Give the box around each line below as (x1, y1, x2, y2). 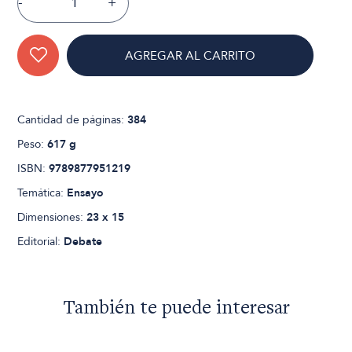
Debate (64, 233, 103, 249)
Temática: (17, 185, 68, 200)
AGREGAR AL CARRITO (125, 47, 256, 64)
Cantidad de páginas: (17, 112, 128, 127)
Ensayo (67, 185, 104, 200)
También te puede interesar (62, 299, 290, 319)
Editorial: (17, 233, 64, 249)
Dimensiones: (17, 209, 87, 225)
